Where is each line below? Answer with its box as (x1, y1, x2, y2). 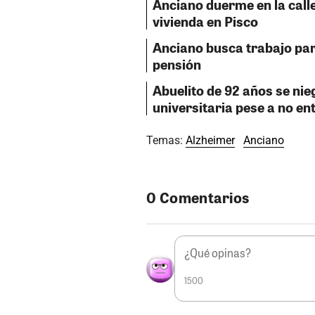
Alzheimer (186, 133, 235, 147)
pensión (153, 55, 201, 74)
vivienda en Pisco (153, 12, 258, 31)
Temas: (146, 133, 186, 147)
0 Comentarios (146, 187, 250, 207)
